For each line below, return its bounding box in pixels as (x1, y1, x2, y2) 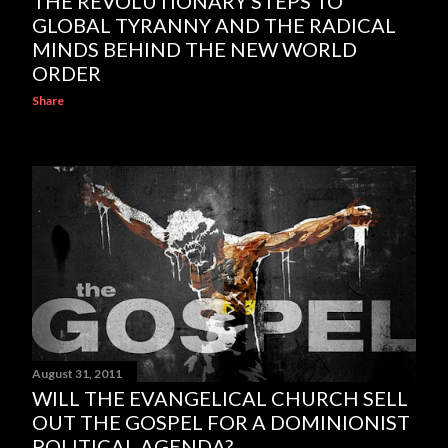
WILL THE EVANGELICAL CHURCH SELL (32, 385, 408, 410)
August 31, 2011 (32, 365, 122, 381)
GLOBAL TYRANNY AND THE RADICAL (32, 13, 396, 37)
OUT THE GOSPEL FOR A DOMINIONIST (32, 409, 410, 434)
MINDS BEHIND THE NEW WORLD (32, 37, 357, 61)
